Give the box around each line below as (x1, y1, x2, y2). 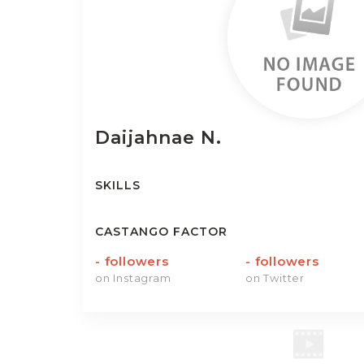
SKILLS (95, 178, 141, 193)
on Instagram (95, 271, 171, 284)
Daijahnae (95, 127, 201, 149)
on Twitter (245, 271, 305, 284)
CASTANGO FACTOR (95, 224, 227, 239)
